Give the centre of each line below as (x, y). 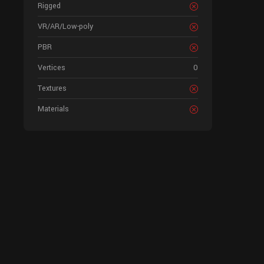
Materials (53, 109)
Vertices (52, 68)
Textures (52, 88)
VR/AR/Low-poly (65, 27)
